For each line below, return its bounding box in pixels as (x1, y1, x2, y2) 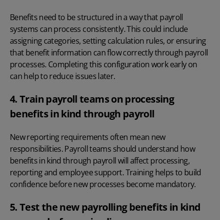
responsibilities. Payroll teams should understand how (10, 143, 195, 155)
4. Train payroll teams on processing (10, 92, 174, 106)
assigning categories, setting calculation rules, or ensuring (10, 35, 206, 47)
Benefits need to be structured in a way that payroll (10, 12, 183, 23)
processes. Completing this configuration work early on (10, 59, 197, 70)
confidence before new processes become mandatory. (10, 179, 196, 190)
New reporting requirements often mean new (10, 132, 165, 143)
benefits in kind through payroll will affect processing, (10, 155, 190, 166)
